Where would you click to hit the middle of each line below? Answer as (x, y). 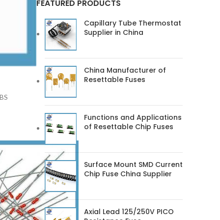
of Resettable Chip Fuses (129, 127)
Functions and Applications (133, 117)
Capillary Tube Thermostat (133, 23)
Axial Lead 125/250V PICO (129, 212)
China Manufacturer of (125, 70)
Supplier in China (114, 32)
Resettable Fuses (115, 80)
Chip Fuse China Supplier (128, 174)
